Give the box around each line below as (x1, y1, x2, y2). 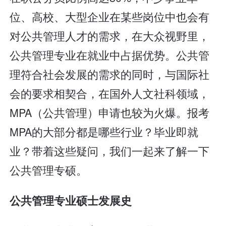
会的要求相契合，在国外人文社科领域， (10, 85, 210, 101)
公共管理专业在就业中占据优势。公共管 (10, 47, 210, 63)
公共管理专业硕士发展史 (10, 192, 132, 208)
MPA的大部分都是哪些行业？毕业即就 (10, 124, 199, 140)
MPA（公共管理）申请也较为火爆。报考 (10, 104, 210, 121)
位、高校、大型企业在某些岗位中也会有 (10, 9, 210, 25)
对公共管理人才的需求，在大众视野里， (10, 28, 210, 44)
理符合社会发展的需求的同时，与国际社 (10, 66, 210, 82)
